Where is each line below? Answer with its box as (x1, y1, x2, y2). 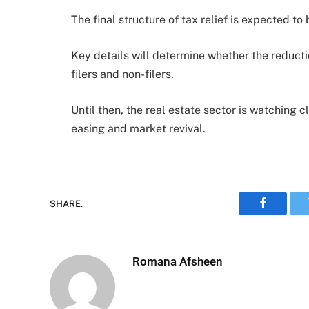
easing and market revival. (71, 121, 206, 135)
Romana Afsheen (132, 255, 223, 269)
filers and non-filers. (71, 68, 174, 81)
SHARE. (50, 198, 83, 209)
